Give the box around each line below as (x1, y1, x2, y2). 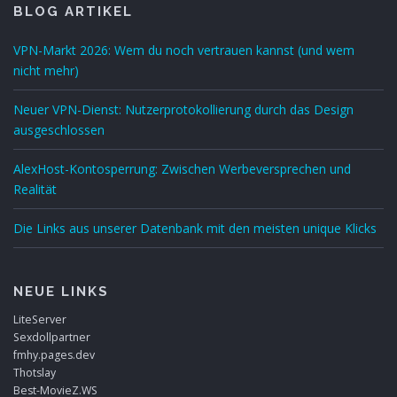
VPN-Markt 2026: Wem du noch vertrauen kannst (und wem (13, 42, 354, 59)
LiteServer (13, 312, 66, 328)
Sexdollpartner (13, 330, 90, 346)
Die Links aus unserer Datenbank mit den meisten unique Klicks (13, 220, 377, 237)
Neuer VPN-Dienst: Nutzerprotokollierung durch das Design (13, 101, 354, 119)
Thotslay (13, 365, 56, 381)
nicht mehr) (13, 62, 79, 80)
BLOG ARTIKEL (13, 4, 133, 20)
